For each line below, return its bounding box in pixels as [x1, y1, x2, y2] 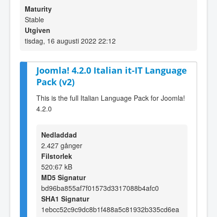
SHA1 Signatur [41, 193, 89, 203]
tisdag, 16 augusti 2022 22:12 [25, 36, 116, 46]
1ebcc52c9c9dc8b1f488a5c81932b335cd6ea [41, 204, 179, 214]
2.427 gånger [41, 140, 82, 150]
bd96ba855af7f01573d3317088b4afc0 [41, 183, 159, 193]
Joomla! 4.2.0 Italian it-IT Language [36, 64, 187, 76]
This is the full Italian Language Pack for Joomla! [36, 93, 185, 103]
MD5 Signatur [41, 172, 86, 182]
